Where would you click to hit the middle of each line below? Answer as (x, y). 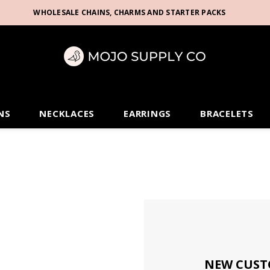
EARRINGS (148, 113)
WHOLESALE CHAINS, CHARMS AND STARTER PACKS (130, 12)
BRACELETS (227, 113)
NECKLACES (67, 113)
